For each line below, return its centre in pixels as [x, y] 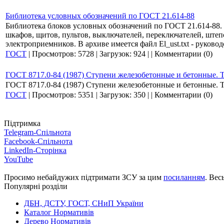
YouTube [18, 159]
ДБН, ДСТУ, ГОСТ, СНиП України [84, 203]
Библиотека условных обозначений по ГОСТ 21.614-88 [100, 16]
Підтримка [22, 123]
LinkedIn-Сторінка [35, 150]
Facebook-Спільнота [38, 141]
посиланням [184, 177]
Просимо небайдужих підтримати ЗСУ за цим [84, 177]
